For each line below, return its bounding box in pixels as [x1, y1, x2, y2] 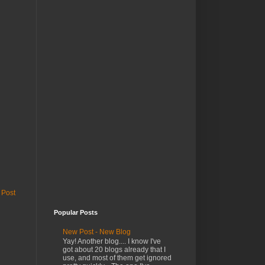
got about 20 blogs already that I [63, 245, 166, 254]
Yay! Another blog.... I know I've [63, 237, 161, 245]
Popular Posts [54, 209, 98, 216]
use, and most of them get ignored [63, 253, 172, 262]
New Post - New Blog [63, 227, 131, 236]
